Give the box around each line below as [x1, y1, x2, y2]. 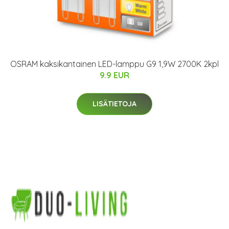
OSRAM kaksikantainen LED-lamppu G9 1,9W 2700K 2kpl [10, 59, 219, 70]
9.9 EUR [100, 70, 129, 81]
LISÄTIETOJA [93, 99, 136, 109]
